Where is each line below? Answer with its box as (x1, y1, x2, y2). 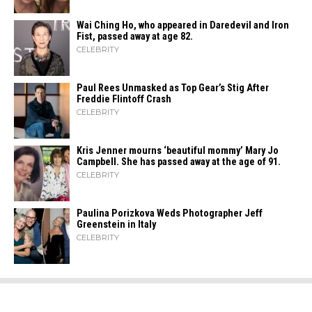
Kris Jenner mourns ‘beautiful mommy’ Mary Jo (77, 145, 279, 157)
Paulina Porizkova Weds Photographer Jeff (77, 208, 263, 219)
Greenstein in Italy (77, 219, 156, 231)
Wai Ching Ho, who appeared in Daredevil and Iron (77, 19, 289, 31)
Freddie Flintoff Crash (77, 93, 171, 105)
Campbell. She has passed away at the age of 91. (77, 156, 281, 168)
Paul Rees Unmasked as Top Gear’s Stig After (77, 82, 269, 94)
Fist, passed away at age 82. (77, 31, 193, 42)
